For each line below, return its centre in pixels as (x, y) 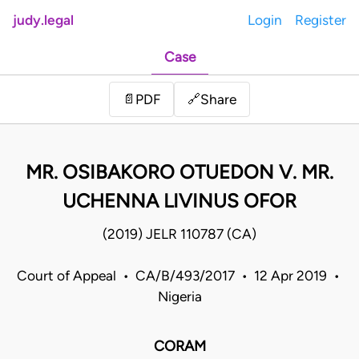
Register (321, 20)
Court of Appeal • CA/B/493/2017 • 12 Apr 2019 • (179, 276)
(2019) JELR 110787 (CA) (179, 234)
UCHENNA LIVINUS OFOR (179, 201)
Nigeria (179, 297)
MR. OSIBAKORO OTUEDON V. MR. (179, 172)
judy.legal (43, 20)
